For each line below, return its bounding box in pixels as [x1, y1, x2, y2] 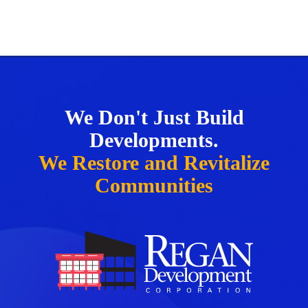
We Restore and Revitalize [38, 151, 269, 175]
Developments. [89, 129, 219, 152]
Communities [95, 174, 213, 197]
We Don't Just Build [64, 106, 244, 129]
